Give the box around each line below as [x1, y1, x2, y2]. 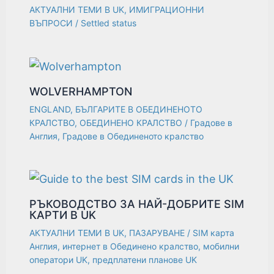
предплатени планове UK [92, 254, 198, 265]
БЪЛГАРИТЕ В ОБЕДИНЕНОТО [75, 103, 203, 114]
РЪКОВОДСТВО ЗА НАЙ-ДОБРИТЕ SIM [29, 198, 245, 211]
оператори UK [29, 254, 88, 265]
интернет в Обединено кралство [62, 241, 199, 252]
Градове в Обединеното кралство [62, 130, 204, 141]
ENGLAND [29, 103, 71, 114]
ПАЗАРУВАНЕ [129, 228, 185, 239]
